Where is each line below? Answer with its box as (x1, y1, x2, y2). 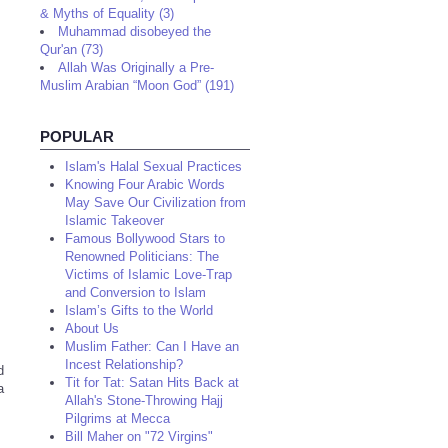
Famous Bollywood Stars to (65, 231, 225, 246)
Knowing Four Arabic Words (65, 177, 225, 192)
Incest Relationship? (65, 357, 183, 372)
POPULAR (40, 128, 114, 145)
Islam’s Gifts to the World (65, 303, 213, 318)
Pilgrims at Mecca (65, 411, 170, 426)
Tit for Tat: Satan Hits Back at (65, 375, 239, 390)
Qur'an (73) (40, 42, 103, 57)
